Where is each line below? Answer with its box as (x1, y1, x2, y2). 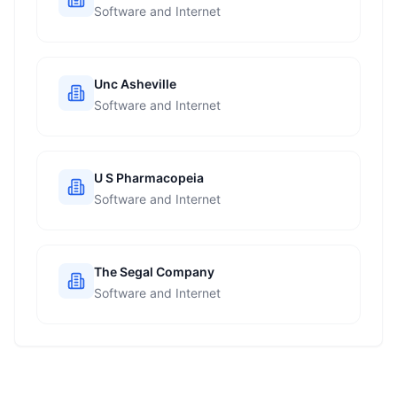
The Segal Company (94, 264, 214, 279)
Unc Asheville (94, 76, 176, 91)
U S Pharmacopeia (94, 170, 204, 185)
